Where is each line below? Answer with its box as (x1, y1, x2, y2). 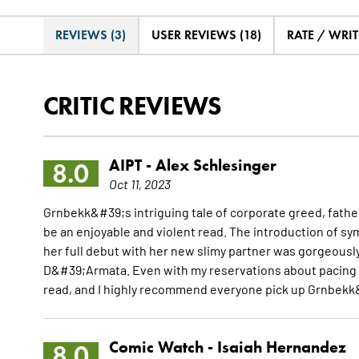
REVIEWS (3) (54, 27, 126, 43)
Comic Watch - (108, 337, 217, 357)
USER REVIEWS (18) (151, 27, 261, 43)
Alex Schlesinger (155, 155, 276, 175)
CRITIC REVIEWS (42, 90, 222, 122)
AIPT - (108, 155, 155, 175)
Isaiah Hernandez (216, 337, 346, 357)
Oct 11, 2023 (108, 175, 171, 192)
